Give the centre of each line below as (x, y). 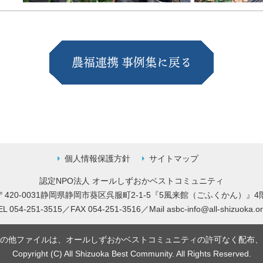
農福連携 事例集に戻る (131, 62)
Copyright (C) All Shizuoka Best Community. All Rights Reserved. (131, 254)
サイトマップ (174, 159)
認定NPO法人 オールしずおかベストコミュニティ (131, 181)
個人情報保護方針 (97, 159)
